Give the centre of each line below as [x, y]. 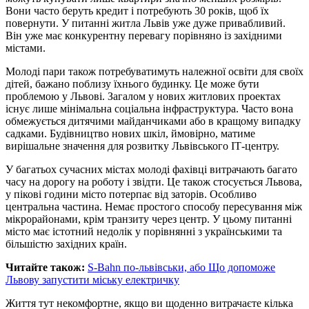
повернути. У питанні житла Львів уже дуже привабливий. [146, 23]
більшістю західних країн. [66, 243]
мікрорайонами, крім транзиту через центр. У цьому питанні [149, 219]
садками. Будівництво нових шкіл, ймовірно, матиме [130, 133]
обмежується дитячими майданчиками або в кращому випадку [153, 121]
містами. [26, 48]
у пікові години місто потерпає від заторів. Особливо [131, 194]
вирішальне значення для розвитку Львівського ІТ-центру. [142, 146]
